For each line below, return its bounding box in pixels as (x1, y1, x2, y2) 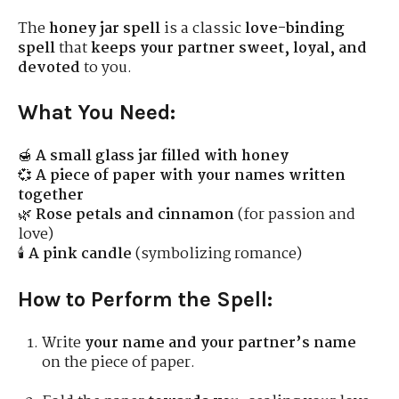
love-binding (245, 16, 345, 41)
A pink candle (28, 242, 132, 267)
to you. (80, 55, 132, 80)
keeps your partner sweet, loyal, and (91, 36, 367, 61)
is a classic (160, 16, 245, 41)
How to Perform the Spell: (18, 286, 273, 312)
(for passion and (234, 203, 355, 228)
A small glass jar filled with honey (36, 144, 289, 169)
